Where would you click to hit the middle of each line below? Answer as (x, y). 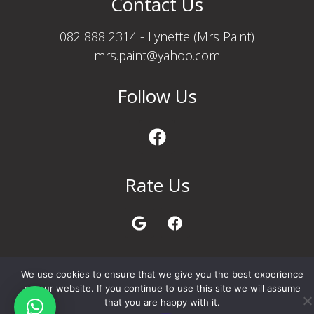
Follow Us (157, 96)
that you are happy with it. (162, 302)
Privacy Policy (157, 261)
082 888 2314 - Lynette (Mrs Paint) (157, 37)
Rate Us (157, 185)
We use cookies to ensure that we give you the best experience (162, 274)
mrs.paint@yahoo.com (157, 56)
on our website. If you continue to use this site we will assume (162, 288)
